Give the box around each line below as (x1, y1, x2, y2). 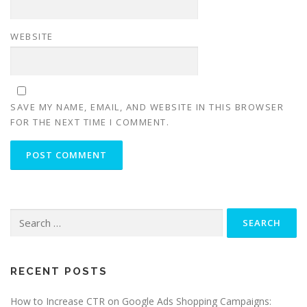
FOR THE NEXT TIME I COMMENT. (10, 115, 169, 128)
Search (10, 209, 37, 221)
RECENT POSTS (10, 265, 108, 278)
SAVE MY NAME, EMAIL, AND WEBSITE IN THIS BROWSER (10, 100, 284, 113)
